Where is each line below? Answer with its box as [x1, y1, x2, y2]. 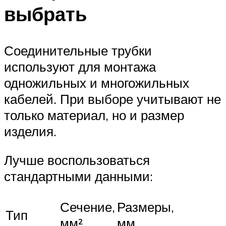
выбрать [4, 1, 87, 26]
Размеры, [117, 198, 174, 215]
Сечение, [60, 198, 115, 215]
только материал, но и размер [4, 106, 184, 123]
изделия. [4, 123, 56, 139]
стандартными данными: [4, 168, 153, 185]
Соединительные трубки [4, 42, 152, 59]
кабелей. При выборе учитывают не [4, 90, 221, 107]
